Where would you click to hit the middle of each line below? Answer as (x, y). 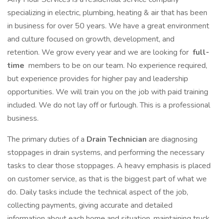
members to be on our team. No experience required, (117, 66)
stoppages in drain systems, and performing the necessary (106, 153)
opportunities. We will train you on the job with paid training (108, 92)
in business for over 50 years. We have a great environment (108, 26)
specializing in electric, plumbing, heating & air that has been (107, 13)
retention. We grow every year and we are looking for (99, 52)
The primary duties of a (47, 139)
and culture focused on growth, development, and (91, 39)
